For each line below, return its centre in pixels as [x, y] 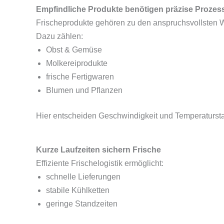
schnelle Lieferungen [83, 177]
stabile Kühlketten [78, 190]
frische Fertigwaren [80, 77]
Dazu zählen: [59, 36]
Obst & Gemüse [74, 50]
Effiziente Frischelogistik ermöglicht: [100, 163]
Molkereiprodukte [77, 63]
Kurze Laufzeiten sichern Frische [98, 150]
